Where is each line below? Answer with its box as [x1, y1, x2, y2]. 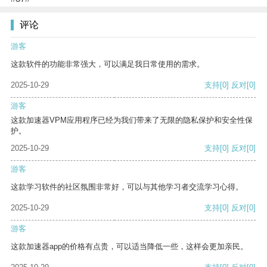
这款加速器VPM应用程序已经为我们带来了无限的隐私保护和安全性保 [11, 116, 253, 125]
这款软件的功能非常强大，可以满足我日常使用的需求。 [11, 60, 204, 69]
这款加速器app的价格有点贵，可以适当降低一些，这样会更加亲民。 [11, 242, 248, 252]
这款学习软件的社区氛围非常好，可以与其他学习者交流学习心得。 [11, 182, 243, 192]
